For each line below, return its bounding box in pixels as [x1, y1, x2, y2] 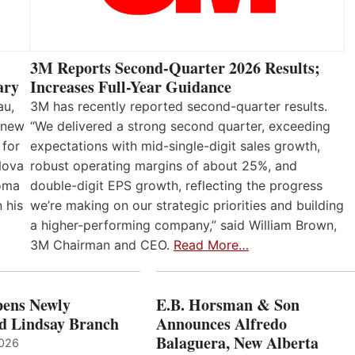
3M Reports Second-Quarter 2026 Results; [30, 55, 320, 79]
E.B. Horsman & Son [155, 293, 300, 317]
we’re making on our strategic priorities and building [30, 197, 344, 213]
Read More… [174, 236, 249, 253]
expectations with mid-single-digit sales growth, [30, 137, 320, 154]
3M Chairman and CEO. [30, 236, 174, 253]
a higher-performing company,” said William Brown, [30, 216, 337, 233]
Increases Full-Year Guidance [30, 74, 231, 98]
